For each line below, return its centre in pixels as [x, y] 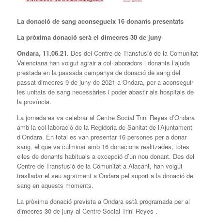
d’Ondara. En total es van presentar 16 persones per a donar [102, 137]
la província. [34, 102]
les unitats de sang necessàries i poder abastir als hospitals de [105, 92]
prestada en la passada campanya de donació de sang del [99, 73]
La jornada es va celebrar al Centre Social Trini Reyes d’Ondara [106, 118]
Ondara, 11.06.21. [43, 53]
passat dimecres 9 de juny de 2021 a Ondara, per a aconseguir [105, 82]
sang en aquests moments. [55, 186]
